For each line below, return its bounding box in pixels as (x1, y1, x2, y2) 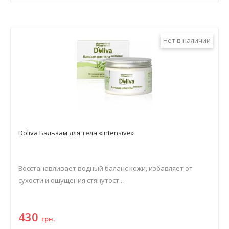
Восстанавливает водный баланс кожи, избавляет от (18, 164, 193, 173)
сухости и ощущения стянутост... (18, 176, 124, 185)
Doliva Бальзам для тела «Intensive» (18, 128, 134, 138)
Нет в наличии (163, 36, 211, 45)
